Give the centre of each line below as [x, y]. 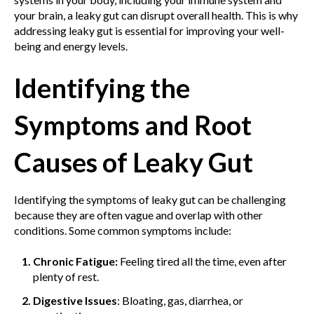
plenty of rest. [66, 277]
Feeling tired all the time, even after [203, 261]
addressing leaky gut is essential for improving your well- [149, 30]
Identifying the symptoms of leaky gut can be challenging [150, 200]
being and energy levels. [71, 46]
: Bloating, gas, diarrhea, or [180, 300]
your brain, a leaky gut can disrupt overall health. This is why [156, 15]
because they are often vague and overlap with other [138, 215]
